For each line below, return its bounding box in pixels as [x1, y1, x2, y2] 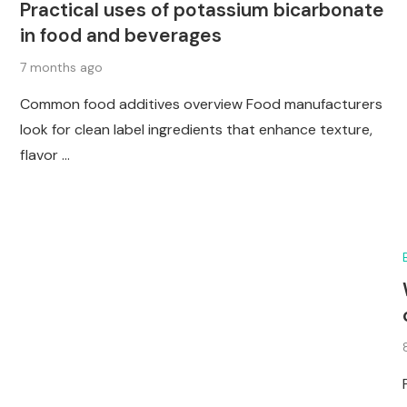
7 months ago [20, 58, 103, 75]
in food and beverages [20, 22, 222, 48]
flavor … [20, 144, 70, 164]
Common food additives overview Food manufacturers [20, 94, 382, 114]
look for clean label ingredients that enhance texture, [20, 119, 372, 139]
